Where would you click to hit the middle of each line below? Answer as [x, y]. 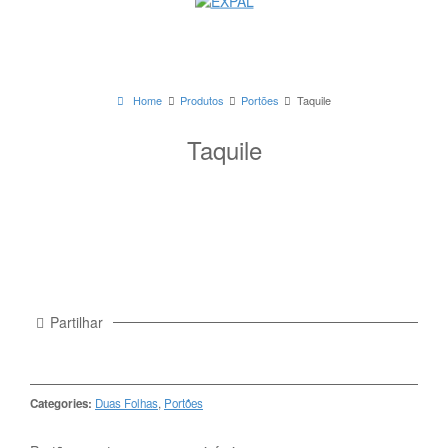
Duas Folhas [126, 402]
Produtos [201, 99]
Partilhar [76, 321]
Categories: [61, 403]
